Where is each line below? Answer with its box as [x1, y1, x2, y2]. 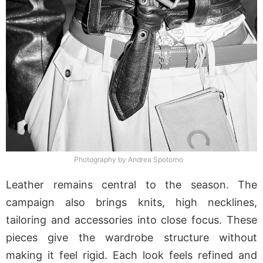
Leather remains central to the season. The [6, 178, 257, 191]
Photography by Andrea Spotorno [74, 155, 183, 164]
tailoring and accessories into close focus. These [6, 214, 257, 227]
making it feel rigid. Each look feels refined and [6, 249, 257, 262]
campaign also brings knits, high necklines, [6, 196, 257, 209]
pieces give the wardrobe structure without [6, 231, 257, 244]
